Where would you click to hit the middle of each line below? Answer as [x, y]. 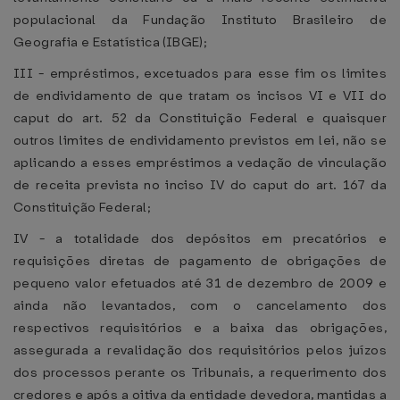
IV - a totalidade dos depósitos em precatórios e [200, 238]
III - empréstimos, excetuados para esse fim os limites [200, 73]
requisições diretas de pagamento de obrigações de [200, 261]
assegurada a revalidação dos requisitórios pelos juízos [200, 350]
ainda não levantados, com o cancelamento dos [200, 305]
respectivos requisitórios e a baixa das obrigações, [200, 328]
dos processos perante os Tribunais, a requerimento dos [200, 372]
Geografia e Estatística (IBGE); [111, 42]
